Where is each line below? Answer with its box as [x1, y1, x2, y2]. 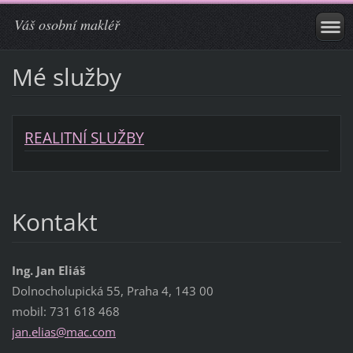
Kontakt [11, 206, 98, 239]
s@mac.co [50, 324, 105, 340]
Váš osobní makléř [14, 15, 120, 34]
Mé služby [11, 60, 121, 93]
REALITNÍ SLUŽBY [24, 127, 144, 148]
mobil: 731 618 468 [11, 303, 120, 320]
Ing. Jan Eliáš [11, 262, 85, 279]
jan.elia [11, 324, 50, 340]
